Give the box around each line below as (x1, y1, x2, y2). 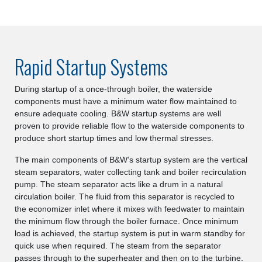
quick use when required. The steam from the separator (15, 241, 221, 250)
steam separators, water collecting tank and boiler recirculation (15, 167, 246, 177)
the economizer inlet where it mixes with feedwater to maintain (15, 204, 244, 213)
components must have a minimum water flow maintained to (15, 96, 237, 106)
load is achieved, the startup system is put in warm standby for (15, 229, 245, 238)
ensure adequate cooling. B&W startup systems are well (15, 109, 221, 118)
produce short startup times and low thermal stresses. (15, 133, 213, 143)
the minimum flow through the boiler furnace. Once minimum (15, 216, 239, 226)
